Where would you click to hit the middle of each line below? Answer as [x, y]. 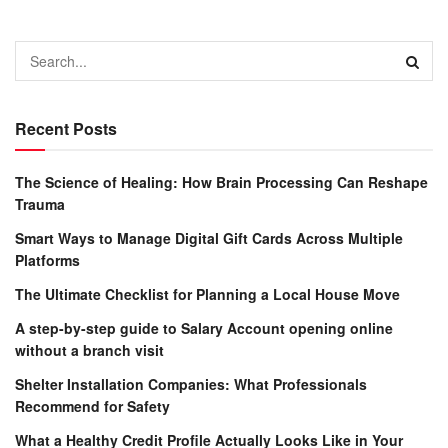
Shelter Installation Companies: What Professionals [191, 383]
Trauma [40, 203]
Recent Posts [66, 128]
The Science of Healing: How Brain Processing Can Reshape [221, 181]
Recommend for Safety [92, 405]
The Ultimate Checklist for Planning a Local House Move [207, 293]
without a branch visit [89, 349]
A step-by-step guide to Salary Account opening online [204, 327]
